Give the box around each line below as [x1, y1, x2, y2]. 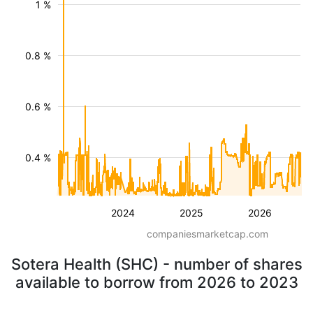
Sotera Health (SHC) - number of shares [10, 255, 303, 273]
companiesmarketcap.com [147, 228, 268, 240]
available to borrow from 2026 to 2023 [15, 273, 298, 291]
